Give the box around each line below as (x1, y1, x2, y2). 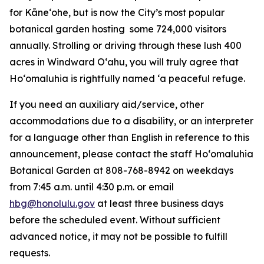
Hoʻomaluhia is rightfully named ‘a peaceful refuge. (9, 72, 245, 84)
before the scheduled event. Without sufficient (9, 214, 220, 226)
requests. (9, 247, 50, 259)
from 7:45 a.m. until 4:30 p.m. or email (9, 181, 174, 193)
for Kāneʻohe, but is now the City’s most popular (9, 6, 225, 18)
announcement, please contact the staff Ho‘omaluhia (9, 148, 253, 160)
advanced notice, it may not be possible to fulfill (9, 230, 227, 242)
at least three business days (95, 197, 223, 209)
